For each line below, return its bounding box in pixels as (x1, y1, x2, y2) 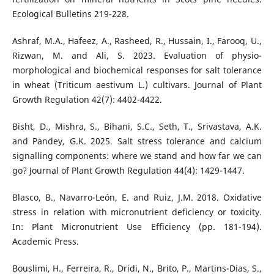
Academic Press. (12, 235, 79, 248)
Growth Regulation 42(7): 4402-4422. (12, 94, 162, 106)
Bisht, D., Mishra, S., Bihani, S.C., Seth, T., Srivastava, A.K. (12, 120, 262, 133)
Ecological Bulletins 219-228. (12, 8, 129, 20)
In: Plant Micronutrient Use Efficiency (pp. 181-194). (12, 221, 262, 233)
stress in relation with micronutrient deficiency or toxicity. (12, 206, 262, 218)
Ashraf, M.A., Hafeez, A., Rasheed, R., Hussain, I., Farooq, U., (12, 35, 262, 47)
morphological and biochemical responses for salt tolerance (12, 64, 262, 76)
